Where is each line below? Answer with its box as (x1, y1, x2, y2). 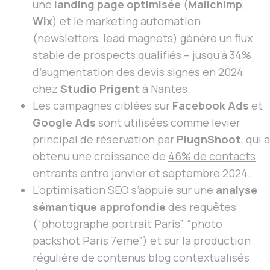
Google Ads (33, 115, 96, 130)
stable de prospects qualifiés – (33, 48, 192, 63)
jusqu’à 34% (192, 48, 251, 63)
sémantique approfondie (33, 199, 166, 215)
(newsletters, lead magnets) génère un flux (33, 31, 253, 46)
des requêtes (166, 199, 236, 215)
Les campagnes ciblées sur (33, 98, 172, 113)
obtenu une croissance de (33, 149, 168, 164)
